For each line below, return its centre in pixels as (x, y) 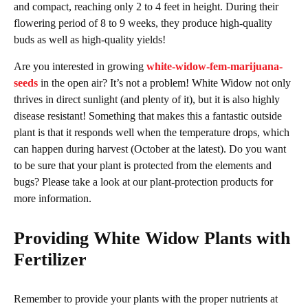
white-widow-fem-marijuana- (214, 66)
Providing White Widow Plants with (152, 238)
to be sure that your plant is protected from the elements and (143, 165)
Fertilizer (50, 259)
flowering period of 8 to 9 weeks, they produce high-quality (143, 23)
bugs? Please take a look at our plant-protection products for (143, 181)
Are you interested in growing (80, 66)
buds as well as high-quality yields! (90, 39)
